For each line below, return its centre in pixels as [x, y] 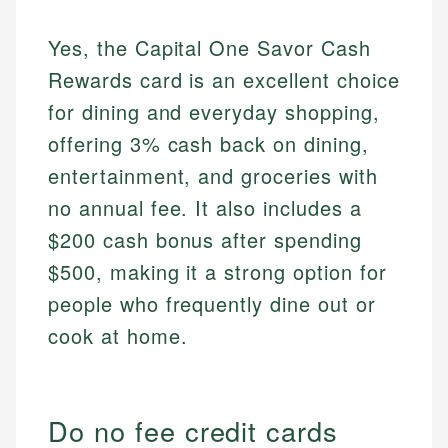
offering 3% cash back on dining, [208, 144]
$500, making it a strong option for [217, 272]
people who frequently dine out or [212, 304]
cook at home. [118, 336]
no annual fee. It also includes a [205, 208]
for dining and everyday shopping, [214, 112]
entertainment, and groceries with [213, 176]
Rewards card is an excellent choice [224, 80]
